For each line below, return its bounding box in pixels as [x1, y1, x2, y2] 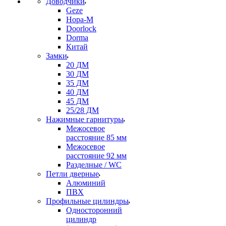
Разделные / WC [66, 160, 122, 169]
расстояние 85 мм [66, 133, 127, 142]
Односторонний [66, 206, 122, 214]
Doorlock [66, 24, 96, 33]
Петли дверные [46, 169, 99, 178]
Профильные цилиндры [46, 197, 129, 205]
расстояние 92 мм [66, 151, 127, 160]
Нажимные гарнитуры [46, 115, 124, 124]
